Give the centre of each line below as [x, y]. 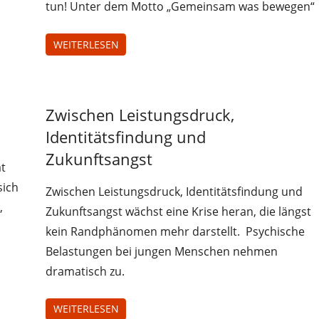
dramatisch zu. [87, 271]
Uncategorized [90, 100]
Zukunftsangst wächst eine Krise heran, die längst [179, 211]
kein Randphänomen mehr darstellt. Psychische [176, 231]
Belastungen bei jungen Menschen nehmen [162, 251]
